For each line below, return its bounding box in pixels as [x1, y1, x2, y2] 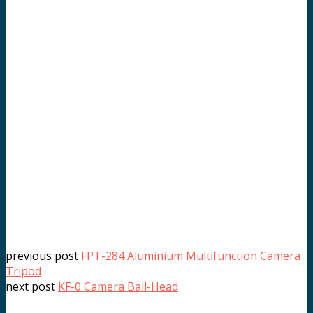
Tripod [6, 263, 41, 279]
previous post [6, 247, 81, 263]
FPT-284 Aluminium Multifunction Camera [81, 247, 300, 263]
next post [6, 278, 58, 294]
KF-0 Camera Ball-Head [58, 278, 178, 294]
